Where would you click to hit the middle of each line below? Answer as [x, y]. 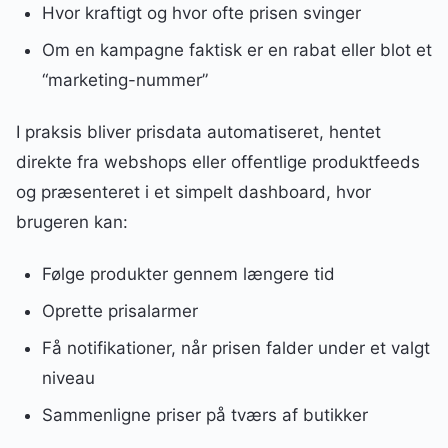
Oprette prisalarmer [119, 311]
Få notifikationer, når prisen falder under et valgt [235, 347]
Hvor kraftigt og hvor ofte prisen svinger [201, 13]
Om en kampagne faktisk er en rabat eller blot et [236, 50]
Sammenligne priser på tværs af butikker [204, 414]
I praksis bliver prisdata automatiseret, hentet [198, 132]
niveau [68, 377]
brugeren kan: [72, 222]
